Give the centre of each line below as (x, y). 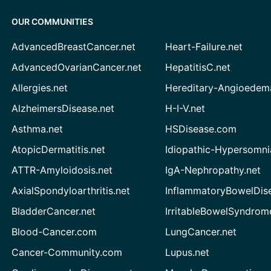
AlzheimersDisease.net (63, 108)
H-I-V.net (186, 108)
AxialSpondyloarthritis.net (70, 190)
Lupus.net (188, 252)
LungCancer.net (201, 231)
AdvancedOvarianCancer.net (76, 67)
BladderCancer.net (53, 211)
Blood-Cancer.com (54, 231)
